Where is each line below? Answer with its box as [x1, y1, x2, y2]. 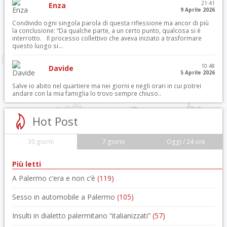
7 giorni [102, 137, 125, 146]
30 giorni [28, 137, 54, 146]
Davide [48, 63, 73, 73]
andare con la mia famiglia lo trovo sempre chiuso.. [12, 89, 161, 98]
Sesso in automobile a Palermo [12, 192, 117, 202]
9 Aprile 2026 [180, 6, 215, 13]
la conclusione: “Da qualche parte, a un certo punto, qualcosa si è [12, 26, 201, 35]
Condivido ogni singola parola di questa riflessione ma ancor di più [12, 19, 209, 27]
